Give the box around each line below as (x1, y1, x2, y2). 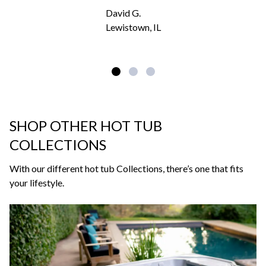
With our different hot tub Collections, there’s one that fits (9, 162, 243, 174)
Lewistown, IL (105, 21, 161, 33)
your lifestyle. (9, 176, 64, 188)
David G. (105, 7, 141, 18)
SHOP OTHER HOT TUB (9, 116, 162, 134)
